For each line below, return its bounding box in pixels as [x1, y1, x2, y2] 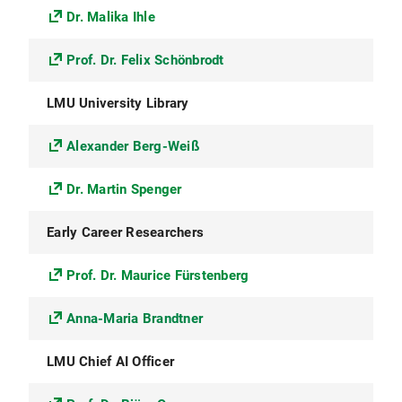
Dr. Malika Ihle [66, 9, 155, 25]
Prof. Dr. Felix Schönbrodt [66, 52, 224, 68]
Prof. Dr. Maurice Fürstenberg [66, 267, 249, 284]
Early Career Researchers [47, 224, 204, 240]
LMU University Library [47, 95, 189, 111]
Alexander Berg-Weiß [66, 138, 199, 154]
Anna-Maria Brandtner [66, 310, 203, 327]
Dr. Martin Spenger [66, 181, 182, 197]
